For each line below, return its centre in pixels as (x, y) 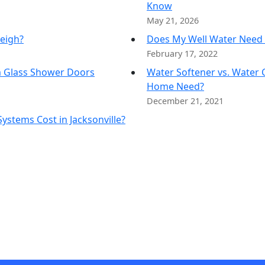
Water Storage (203, 8)
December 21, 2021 (185, 101)
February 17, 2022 (182, 54)
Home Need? (175, 86)
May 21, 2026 (173, 20)
